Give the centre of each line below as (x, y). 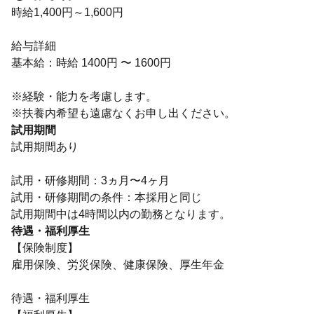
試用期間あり (45, 147)
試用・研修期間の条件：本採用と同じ (107, 197)
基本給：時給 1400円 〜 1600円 (91, 63)
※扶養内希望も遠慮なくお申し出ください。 (123, 113)
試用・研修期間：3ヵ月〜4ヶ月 (90, 180)
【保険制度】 (45, 248)
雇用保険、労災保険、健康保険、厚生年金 (118, 265)
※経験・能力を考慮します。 (84, 96)
